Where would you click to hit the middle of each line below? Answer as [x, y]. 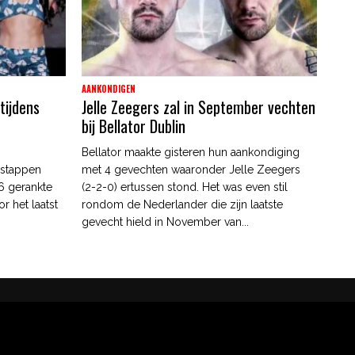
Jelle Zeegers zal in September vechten [198, 107]
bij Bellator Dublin [133, 126]
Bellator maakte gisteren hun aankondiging [190, 152]
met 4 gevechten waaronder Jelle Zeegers [191, 169]
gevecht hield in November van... [165, 221]
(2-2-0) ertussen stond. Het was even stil [184, 187]
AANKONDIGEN [108, 88]
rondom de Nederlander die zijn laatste [182, 204]
